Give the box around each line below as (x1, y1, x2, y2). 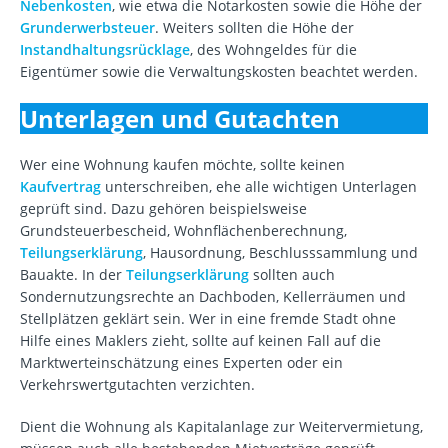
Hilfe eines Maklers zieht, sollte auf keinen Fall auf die (20, 331, 381, 351)
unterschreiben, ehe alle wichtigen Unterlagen (101, 177, 417, 197)
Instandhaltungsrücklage (20, 40, 190, 60)
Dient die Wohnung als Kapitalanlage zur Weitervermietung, (20, 417, 423, 437)
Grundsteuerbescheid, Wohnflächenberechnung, (20, 221, 347, 241)
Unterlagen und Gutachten (20, 102, 340, 136)
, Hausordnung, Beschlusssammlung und (143, 243, 418, 263)
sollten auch (249, 265, 335, 285)
